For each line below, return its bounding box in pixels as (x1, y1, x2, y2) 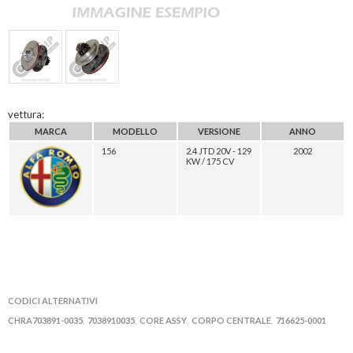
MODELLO (113, 125, 158, 136)
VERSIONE (198, 125, 240, 136)
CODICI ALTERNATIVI (8, 295, 98, 306)
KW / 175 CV (186, 155, 234, 166)
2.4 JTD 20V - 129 (186, 145, 251, 156)
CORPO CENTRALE (191, 314, 271, 325)
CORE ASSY (139, 314, 187, 325)
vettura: (8, 107, 44, 121)
